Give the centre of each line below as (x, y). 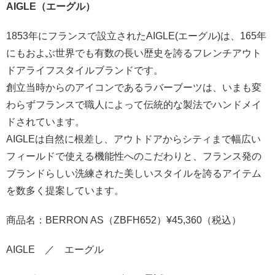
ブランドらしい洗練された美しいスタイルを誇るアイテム (134, 174)
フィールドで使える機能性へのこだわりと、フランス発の (134, 157)
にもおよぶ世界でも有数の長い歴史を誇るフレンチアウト (134, 53)
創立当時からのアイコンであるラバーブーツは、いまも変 (134, 88)
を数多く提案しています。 (65, 191)
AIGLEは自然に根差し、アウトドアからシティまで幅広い (134, 139)
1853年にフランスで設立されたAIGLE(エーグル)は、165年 (136, 36)
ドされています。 (45, 122)
